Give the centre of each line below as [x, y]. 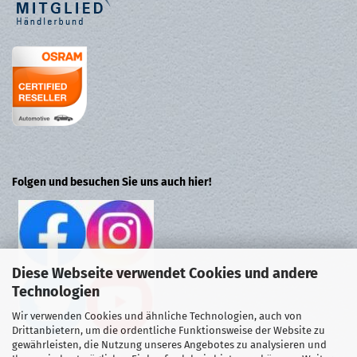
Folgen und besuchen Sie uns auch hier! [112, 182]
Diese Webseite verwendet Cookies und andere [165, 273]
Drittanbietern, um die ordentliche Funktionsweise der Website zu [169, 330]
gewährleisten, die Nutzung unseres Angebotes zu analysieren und [169, 345]
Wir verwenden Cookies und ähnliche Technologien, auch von [157, 316]
